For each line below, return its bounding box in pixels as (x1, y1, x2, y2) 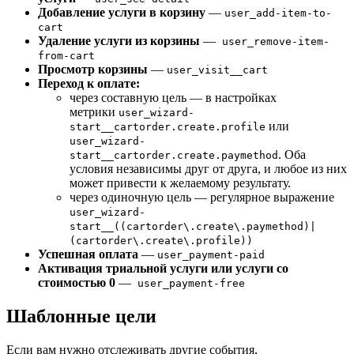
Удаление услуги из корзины (38, 34, 200, 48)
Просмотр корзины (38, 62, 148, 77)
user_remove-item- (222, 36, 330, 48)
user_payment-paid (157, 249, 265, 262)
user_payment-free (137, 277, 245, 290)
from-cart (38, 50, 95, 62)
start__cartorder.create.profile (70, 121, 265, 134)
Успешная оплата (38, 247, 138, 262)
